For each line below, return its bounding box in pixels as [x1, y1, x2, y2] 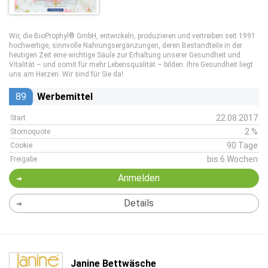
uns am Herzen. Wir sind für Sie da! [9, 70, 123, 78]
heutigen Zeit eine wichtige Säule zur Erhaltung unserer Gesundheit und [9, 51, 240, 59]
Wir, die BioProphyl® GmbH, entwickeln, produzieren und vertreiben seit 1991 [9, 32, 255, 40]
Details [123, 197, 154, 209]
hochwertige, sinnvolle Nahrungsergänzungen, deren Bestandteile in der [9, 41, 242, 50]
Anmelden [117, 172, 160, 184]
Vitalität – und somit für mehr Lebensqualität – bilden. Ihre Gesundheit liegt [9, 60, 253, 69]
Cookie [10, 141, 32, 150]
